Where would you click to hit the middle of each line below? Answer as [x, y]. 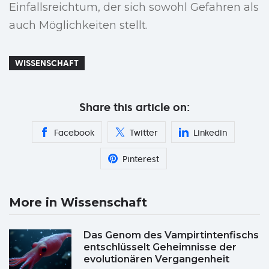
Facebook [74, 133]
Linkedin [210, 133]
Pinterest [141, 159]
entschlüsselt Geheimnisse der [160, 247]
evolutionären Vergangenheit [156, 259]
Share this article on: [134, 107]
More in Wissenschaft [78, 203]
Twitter [144, 133]
